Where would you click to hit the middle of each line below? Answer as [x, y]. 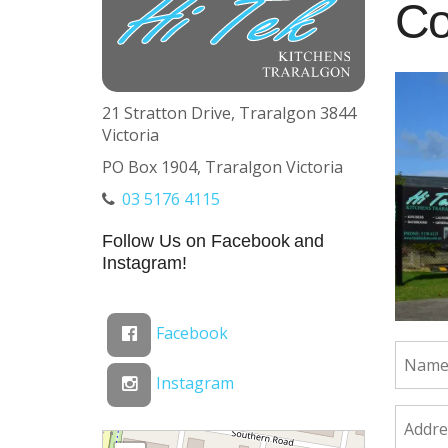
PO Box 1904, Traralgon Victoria [222, 167]
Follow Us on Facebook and [213, 241]
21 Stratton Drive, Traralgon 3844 [229, 113]
